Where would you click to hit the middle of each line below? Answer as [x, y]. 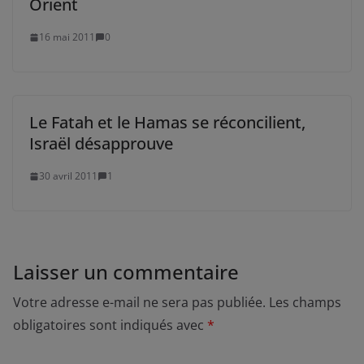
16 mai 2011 [67, 37]
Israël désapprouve [101, 144]
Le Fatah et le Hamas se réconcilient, [167, 123]
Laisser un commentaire [126, 272]
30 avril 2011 [68, 176]
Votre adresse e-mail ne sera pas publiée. [139, 303]
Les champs [305, 303]
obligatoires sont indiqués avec [110, 325]
